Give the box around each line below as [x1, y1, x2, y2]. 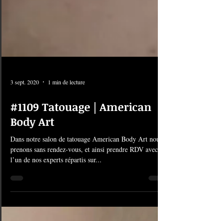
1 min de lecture [48, 137, 85, 145]
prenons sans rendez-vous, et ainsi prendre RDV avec [10, 204, 85, 213]
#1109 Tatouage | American [10, 158, 151, 173]
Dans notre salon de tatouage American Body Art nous [10, 193, 162, 203]
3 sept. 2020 [10, 137, 39, 145]
